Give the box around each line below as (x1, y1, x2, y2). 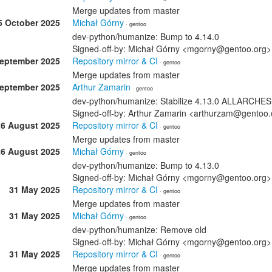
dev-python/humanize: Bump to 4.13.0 (72, 159, 219, 171)
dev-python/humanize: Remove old (72, 223, 206, 236)
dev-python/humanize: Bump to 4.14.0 (72, 30, 219, 42)
